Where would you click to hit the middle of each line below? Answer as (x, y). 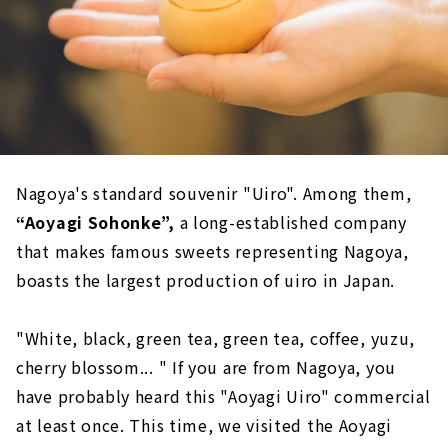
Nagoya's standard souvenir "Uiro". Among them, (214, 192)
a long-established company (290, 221)
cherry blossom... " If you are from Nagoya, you (206, 366)
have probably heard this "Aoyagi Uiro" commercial (223, 395)
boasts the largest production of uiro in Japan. (205, 279)
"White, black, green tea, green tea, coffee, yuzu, (216, 337)
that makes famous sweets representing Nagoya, (212, 250)
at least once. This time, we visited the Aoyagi (204, 424)
